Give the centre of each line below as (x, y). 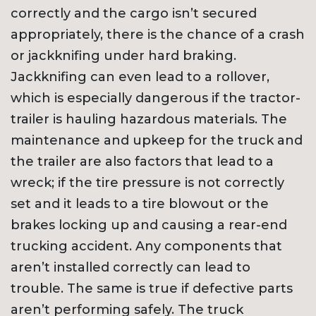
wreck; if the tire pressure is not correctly (147, 183)
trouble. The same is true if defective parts (152, 289)
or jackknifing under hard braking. (123, 56)
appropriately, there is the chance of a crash (158, 35)
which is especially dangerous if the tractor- (156, 98)
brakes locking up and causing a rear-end (149, 225)
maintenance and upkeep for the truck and (157, 141)
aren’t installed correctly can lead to (130, 268)
